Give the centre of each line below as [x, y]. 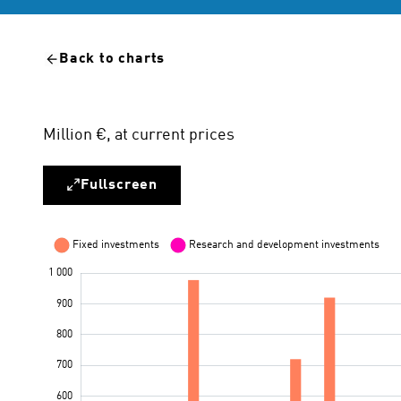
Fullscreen [119, 185]
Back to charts [112, 59]
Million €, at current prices [139, 135]
